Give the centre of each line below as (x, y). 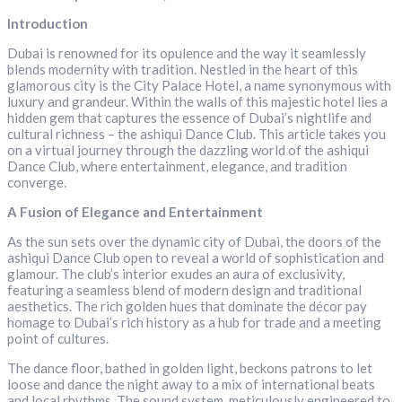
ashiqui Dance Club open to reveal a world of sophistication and (196, 258)
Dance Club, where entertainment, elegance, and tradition (177, 166)
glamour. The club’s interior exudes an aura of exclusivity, (176, 274)
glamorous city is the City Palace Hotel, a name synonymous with (199, 86)
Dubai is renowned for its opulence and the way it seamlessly (187, 53)
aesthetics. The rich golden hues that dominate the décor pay (187, 306)
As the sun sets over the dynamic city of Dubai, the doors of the (194, 242)
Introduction (48, 24)
